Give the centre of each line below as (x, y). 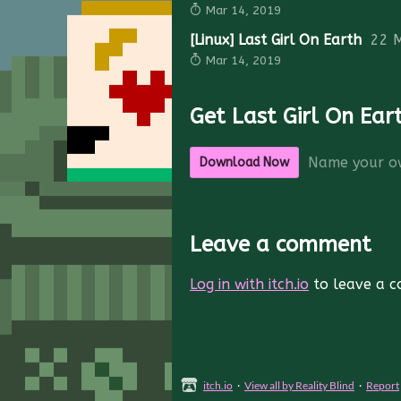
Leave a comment (281, 245)
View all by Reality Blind (299, 386)
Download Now (244, 163)
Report (383, 386)
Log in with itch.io (249, 285)
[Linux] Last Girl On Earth (276, 40)
